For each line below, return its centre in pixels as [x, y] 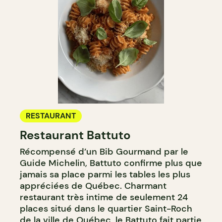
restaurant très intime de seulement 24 [104, 197]
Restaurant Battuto [75, 135]
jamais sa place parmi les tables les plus [105, 174]
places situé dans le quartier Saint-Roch [106, 208]
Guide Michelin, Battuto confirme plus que [111, 163]
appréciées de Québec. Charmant [93, 186]
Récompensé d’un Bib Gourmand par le [104, 151]
